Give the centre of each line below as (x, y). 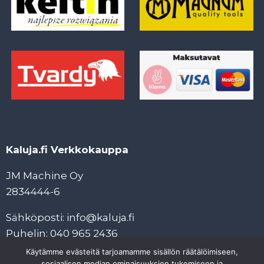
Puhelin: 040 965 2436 (62, 233)
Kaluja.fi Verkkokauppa (67, 150)
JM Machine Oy (44, 176)
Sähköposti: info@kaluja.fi (70, 217)
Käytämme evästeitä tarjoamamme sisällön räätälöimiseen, (132, 252)
